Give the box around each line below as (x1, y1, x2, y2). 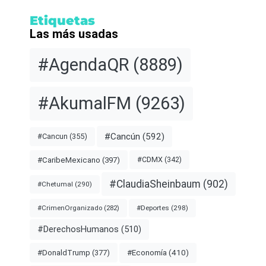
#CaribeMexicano (37, 155, 100, 164)
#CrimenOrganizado (37, 203, 102, 212)
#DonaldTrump (37, 248, 90, 258)
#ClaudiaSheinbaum (109, 178, 201, 190)
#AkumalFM (37, 93, 131, 114)
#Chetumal (37, 179, 73, 188)
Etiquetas (30, 12, 95, 28)
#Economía (127, 248, 167, 257)
